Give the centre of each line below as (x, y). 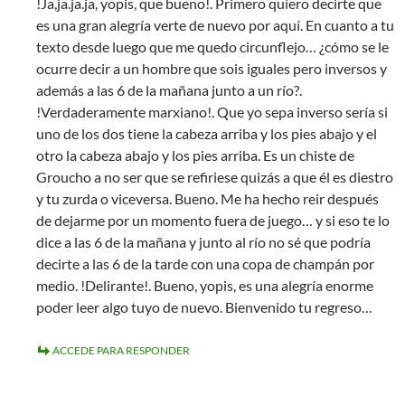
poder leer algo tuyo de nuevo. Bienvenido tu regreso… (204, 307)
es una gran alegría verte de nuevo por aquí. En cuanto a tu (215, 25)
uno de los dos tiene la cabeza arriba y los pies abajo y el (207, 133)
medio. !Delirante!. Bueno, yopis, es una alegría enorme (205, 285)
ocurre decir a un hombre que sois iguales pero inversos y (212, 68)
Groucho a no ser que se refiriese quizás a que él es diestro (215, 177)
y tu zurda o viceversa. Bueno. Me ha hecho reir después (207, 198)
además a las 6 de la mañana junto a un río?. (169, 90)
